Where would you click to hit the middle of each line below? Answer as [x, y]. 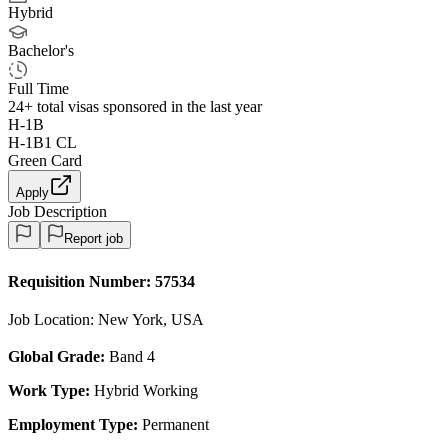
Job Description [57, 211]
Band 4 [130, 356]
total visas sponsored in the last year [147, 106]
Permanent [173, 424]
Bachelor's [41, 50]
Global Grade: [56, 356]
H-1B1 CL [42, 142]
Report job [93, 238]
